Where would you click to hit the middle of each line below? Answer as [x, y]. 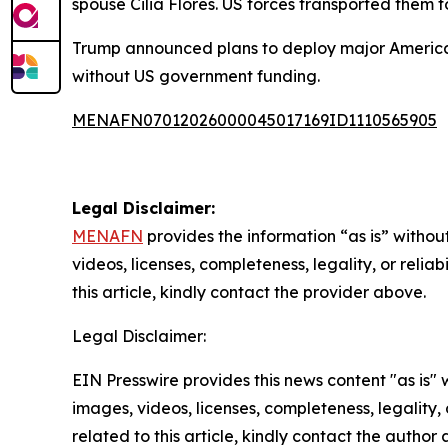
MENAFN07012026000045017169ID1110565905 [254, 120]
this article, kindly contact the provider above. [249, 292]
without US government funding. [196, 76]
